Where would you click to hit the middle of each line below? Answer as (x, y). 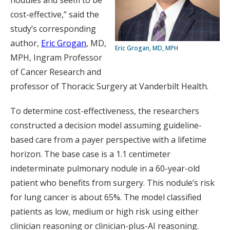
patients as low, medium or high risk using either (104, 212)
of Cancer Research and (56, 72)
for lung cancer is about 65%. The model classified (106, 197)
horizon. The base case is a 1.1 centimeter (90, 154)
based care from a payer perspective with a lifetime (108, 140)
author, (26, 43)
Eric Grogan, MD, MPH (147, 48)
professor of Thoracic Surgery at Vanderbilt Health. (109, 86)
